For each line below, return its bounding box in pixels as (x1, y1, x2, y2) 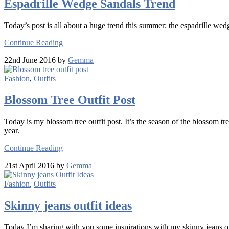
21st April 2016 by (4, 161, 66, 170)
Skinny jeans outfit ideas (4, 199, 132, 213)
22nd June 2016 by (4, 55, 68, 64)
